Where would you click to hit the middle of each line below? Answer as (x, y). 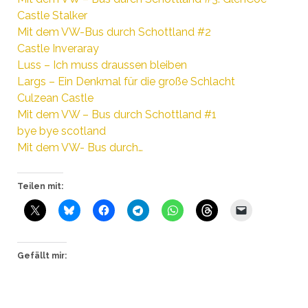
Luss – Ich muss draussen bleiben (102, 65)
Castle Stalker (52, 15)
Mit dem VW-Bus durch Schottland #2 (114, 32)
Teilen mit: (40, 186)
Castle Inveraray (58, 48)
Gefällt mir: (42, 255)
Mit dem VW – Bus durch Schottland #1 (117, 114)
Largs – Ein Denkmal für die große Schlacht (126, 81)
